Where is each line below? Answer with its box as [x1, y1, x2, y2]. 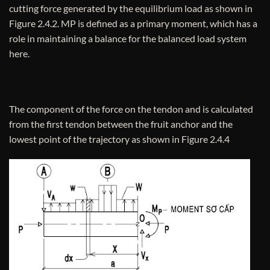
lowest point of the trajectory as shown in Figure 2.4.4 [9, 133, 230, 145]
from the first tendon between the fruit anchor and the [9, 118, 233, 130]
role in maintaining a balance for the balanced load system [9, 33, 246, 45]
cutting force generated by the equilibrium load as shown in [9, 2, 253, 14]
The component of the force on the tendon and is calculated [9, 102, 253, 115]
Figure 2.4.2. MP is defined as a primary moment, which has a [9, 17, 257, 30]
